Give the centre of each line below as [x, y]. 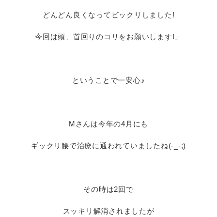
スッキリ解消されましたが [108, 211]
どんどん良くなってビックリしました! [108, 15]
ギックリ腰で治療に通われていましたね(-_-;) [108, 146]
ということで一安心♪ [108, 80]
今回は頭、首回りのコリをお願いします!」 [108, 37]
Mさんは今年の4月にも [108, 124]
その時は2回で [108, 189]
